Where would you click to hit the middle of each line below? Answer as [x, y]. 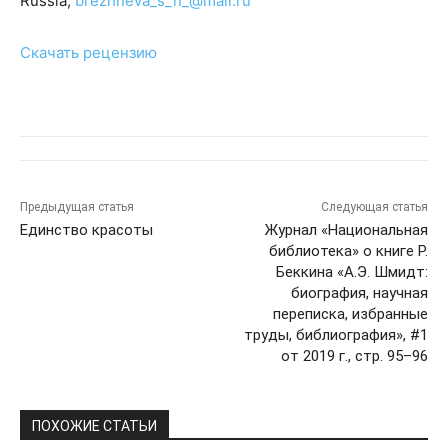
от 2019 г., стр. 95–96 [354, 356]
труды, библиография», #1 [335, 335]
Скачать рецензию [88, 53]
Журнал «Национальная [346, 230]
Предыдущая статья [77, 207]
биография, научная [359, 293]
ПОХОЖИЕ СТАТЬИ [94, 426]
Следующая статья [374, 207]
